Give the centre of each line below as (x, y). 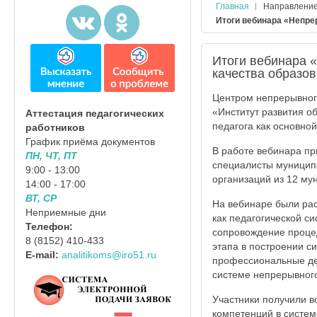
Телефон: (49, 227)
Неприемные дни (66, 213)
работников (55, 128)
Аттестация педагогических (95, 114)
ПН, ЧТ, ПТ (51, 156)
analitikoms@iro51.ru (109, 255)
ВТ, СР (41, 198)
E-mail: (44, 255)
